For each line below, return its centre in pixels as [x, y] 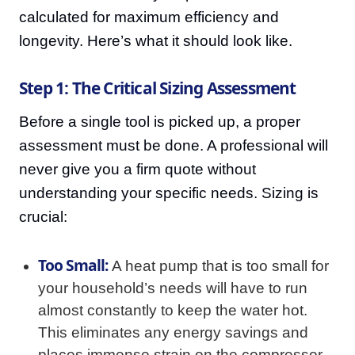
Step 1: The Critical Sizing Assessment [158, 88]
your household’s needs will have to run [173, 288]
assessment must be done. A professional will [174, 145]
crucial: [43, 217]
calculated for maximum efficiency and [149, 17]
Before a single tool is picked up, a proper [160, 122]
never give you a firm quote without [137, 169]
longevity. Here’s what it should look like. [156, 41]
